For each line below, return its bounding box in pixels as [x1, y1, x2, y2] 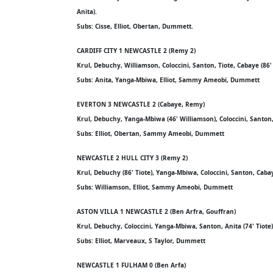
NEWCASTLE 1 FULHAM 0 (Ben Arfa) [77, 261, 186, 269]
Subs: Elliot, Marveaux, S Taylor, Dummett [77, 236, 205, 245]
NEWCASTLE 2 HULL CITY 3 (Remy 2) [77, 154, 188, 162]
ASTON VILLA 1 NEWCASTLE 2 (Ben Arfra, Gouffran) [77, 207, 236, 216]
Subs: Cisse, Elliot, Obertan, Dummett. [77, 22, 193, 30]
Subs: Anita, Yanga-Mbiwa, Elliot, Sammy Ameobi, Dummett [77, 76, 260, 84]
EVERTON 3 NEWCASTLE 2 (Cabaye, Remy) [77, 100, 205, 108]
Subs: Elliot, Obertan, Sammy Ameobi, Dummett [77, 129, 224, 138]
